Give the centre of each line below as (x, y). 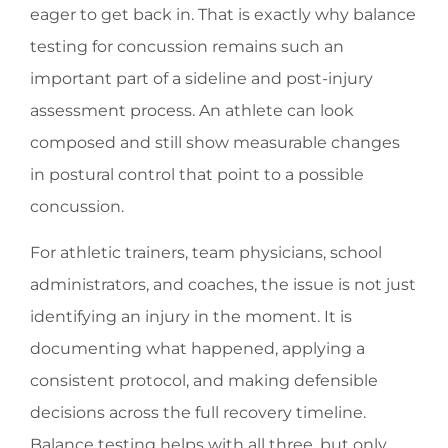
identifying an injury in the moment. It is (191, 317)
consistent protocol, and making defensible (204, 381)
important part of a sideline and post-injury (201, 78)
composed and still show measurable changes (215, 142)
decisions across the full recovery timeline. (198, 413)
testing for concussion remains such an (187, 46)
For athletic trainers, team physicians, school (206, 253)
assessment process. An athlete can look (192, 110)
